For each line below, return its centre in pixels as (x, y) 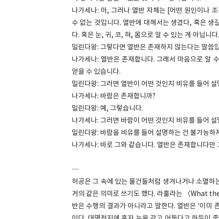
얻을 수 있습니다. (97, 72)
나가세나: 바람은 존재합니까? (114, 96)
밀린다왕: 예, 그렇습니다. (108, 109)
